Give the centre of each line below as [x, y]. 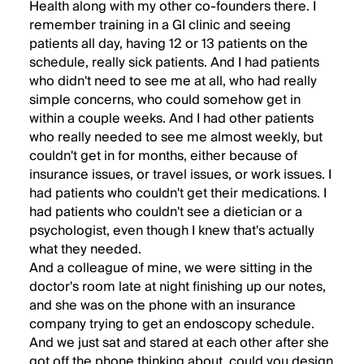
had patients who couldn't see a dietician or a [166, 212]
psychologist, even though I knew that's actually [172, 231]
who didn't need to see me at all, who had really [173, 81]
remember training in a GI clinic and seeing [160, 25]
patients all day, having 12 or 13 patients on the [169, 44]
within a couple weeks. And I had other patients [171, 119]
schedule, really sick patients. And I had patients [174, 63]
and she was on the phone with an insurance [162, 305]
